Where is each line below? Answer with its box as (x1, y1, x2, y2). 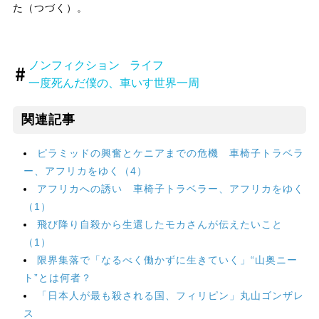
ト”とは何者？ (23, 271, 92, 283)
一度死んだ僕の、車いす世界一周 (28, 76, 200, 89)
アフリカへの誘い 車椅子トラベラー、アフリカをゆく (36, 182, 304, 194)
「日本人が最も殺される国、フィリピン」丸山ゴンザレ (36, 289, 304, 301)
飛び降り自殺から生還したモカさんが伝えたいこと (36, 218, 283, 230)
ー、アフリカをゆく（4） (23, 164, 147, 177)
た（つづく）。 (12, 1, 88, 14)
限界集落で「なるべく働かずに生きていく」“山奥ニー (36, 253, 298, 266)
